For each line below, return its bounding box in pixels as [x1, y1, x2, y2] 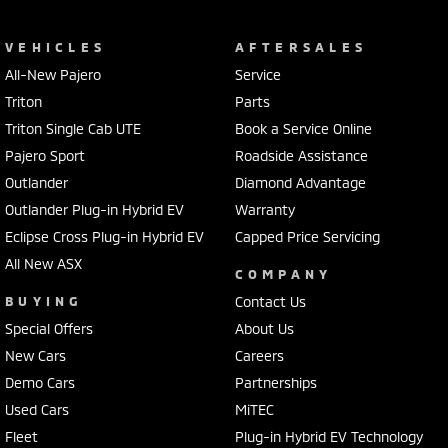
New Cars [5, 346, 66, 364]
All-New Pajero [5, 65, 101, 83]
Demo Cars [5, 373, 75, 391]
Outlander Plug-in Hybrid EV [5, 200, 184, 218]
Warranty [234, 200, 295, 218]
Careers [234, 346, 284, 364]
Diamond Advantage [234, 173, 366, 191]
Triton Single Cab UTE [5, 119, 141, 137]
